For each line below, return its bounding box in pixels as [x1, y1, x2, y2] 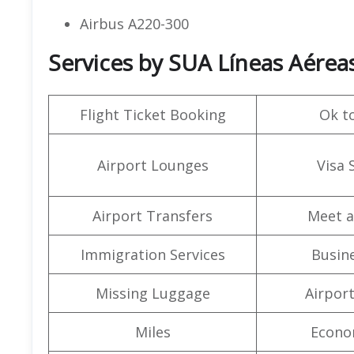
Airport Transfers [92, 205, 213, 225]
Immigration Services [80, 244, 225, 264]
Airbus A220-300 [80, 13, 189, 33]
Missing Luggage [95, 283, 210, 303]
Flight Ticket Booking [79, 104, 226, 124]
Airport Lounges [96, 155, 209, 175]
